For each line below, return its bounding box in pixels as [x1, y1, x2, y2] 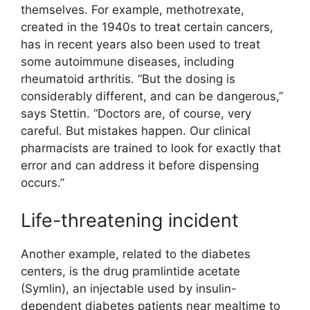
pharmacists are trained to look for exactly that [21, 141, 281, 156]
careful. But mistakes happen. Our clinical [21, 124, 250, 138]
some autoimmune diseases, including [21, 55, 234, 69]
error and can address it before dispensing [21, 158, 259, 173]
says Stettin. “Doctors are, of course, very [21, 107, 251, 121]
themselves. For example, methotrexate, [21, 3, 244, 17]
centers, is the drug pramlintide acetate [21, 264, 240, 278]
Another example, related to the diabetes [21, 246, 250, 261]
